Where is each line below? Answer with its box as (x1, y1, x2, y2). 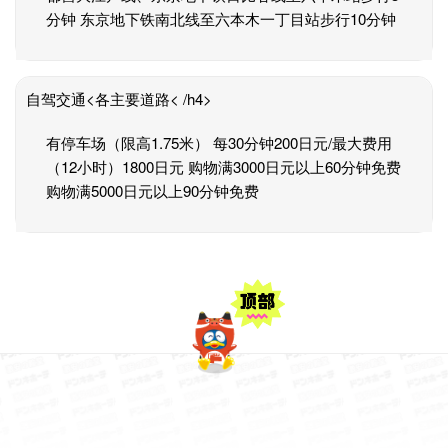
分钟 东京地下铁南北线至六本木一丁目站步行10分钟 (46, 8, 396, 29)
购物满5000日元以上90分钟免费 (46, 180, 259, 201)
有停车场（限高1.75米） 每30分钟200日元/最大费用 (46, 132, 392, 153)
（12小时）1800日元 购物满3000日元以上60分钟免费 (46, 156, 401, 177)
